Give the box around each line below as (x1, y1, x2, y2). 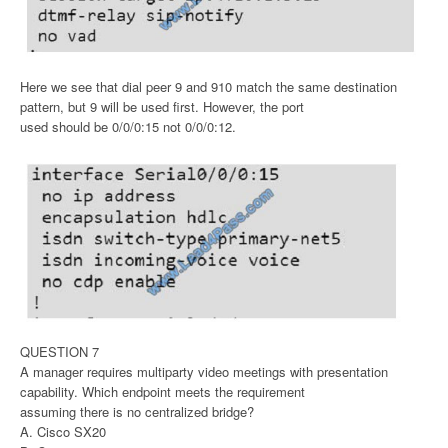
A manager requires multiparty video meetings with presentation (20, 362, 388, 382)
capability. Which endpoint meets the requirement (20, 382, 305, 402)
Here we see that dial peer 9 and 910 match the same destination (20, 76, 397, 96)
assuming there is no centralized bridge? (20, 402, 254, 422)
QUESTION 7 (20, 342, 99, 362)
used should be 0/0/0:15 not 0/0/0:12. (20, 116, 236, 136)
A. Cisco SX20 (20, 422, 106, 442)
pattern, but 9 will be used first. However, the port (20, 96, 304, 116)
